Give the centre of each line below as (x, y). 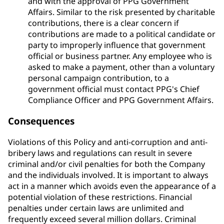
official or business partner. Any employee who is (120, 56)
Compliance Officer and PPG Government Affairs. (121, 100)
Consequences (41, 121)
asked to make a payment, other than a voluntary (121, 67)
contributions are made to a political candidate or (122, 34)
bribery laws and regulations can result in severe (100, 153)
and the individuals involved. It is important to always (108, 175)
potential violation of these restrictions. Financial (100, 197)
